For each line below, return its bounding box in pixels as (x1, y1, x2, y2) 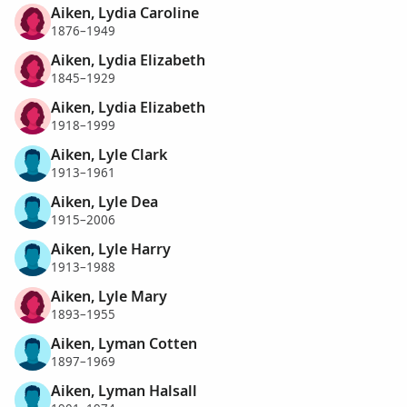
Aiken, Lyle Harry (51, 238, 171, 259)
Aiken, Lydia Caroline (51, 2, 199, 23)
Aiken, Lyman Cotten (51, 333, 197, 353)
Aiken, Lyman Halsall (51, 380, 197, 401)
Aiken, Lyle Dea (51, 191, 158, 212)
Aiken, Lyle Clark (51, 144, 167, 164)
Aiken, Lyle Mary (51, 285, 167, 306)
